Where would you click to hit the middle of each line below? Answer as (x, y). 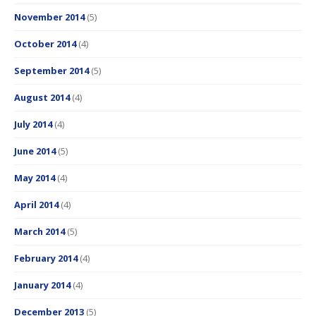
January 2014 (42, 285)
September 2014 (51, 71)
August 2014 (42, 98)
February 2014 (46, 259)
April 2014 (36, 205)
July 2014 (33, 124)
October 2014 (45, 44)
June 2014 (35, 151)
